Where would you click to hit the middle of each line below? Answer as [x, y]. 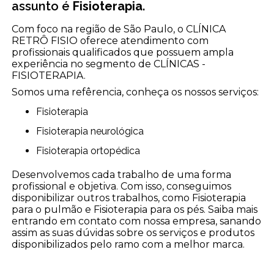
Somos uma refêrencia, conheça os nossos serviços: [135, 92]
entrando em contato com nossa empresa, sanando [137, 221]
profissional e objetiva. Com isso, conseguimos [122, 186]
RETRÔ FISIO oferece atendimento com [110, 40]
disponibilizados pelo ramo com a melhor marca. [128, 244]
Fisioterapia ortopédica [91, 150]
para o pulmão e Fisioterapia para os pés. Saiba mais [135, 209]
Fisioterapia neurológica [93, 131]
